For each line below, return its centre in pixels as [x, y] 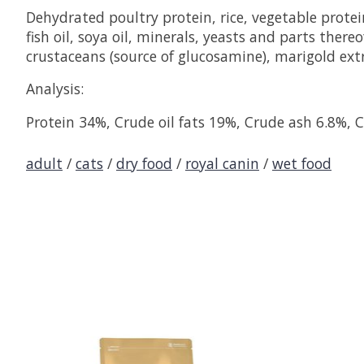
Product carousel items [103, 334]
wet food [302, 164]
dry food [144, 164]
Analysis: [55, 89]
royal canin [222, 164]
